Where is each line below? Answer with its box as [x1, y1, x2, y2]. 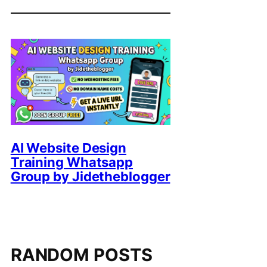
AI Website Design [10, 140, 127, 156]
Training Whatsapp [10, 154, 133, 170]
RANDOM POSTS [10, 244, 153, 266]
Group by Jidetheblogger [10, 169, 170, 185]
